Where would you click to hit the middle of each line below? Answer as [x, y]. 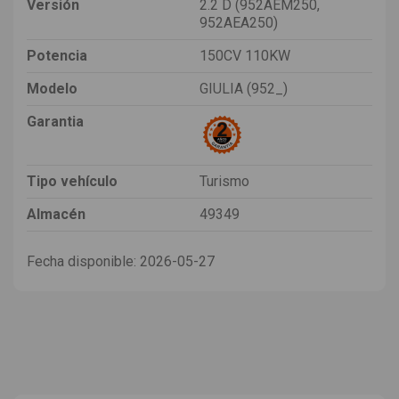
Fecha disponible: [81, 261]
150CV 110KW [245, 55]
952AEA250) [239, 22]
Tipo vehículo [72, 181]
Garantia [55, 121]
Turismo [224, 181]
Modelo [52, 88]
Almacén [56, 214]
